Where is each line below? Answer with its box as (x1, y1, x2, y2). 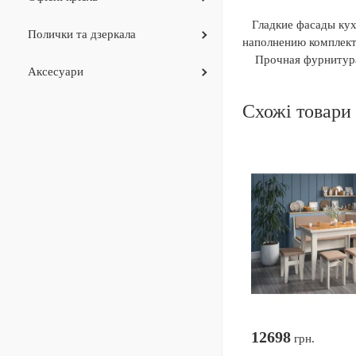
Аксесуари (28, 65, 83, 78)
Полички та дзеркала (28, 28, 136, 41)
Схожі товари (242, 101, 351, 122)
